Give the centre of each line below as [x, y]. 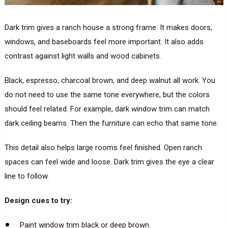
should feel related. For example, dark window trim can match [107, 109]
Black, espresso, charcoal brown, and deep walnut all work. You [110, 80]
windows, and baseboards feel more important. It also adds [104, 41]
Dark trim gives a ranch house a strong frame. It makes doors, [108, 27]
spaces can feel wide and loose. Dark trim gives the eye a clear [109, 162]
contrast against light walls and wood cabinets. [83, 56]
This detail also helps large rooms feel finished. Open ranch [103, 147]
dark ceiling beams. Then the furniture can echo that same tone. [111, 123]
